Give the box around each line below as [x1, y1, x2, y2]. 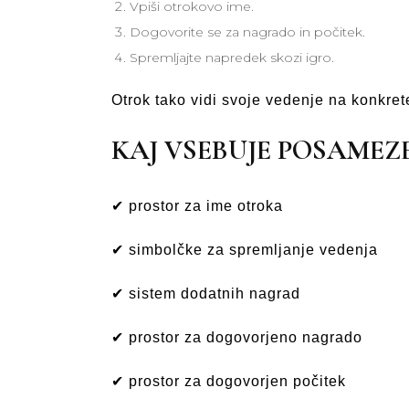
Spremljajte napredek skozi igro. [130, 49, 334, 66]
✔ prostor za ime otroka [111, 198, 283, 214]
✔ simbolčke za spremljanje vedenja [111, 242, 378, 257]
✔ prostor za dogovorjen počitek [111, 373, 346, 389]
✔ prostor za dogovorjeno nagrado [111, 330, 362, 345]
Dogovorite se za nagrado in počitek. [130, 24, 365, 40]
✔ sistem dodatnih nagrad [111, 286, 300, 301]
